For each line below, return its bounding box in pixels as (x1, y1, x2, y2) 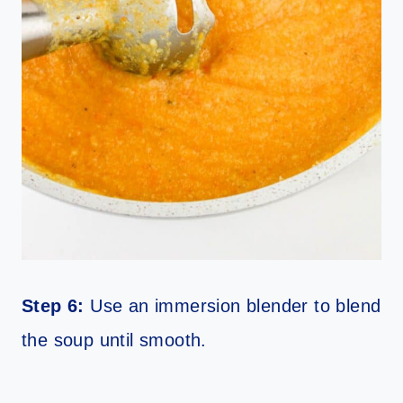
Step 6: (22, 295, 85, 316)
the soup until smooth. (22, 329, 207, 350)
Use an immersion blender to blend (84, 295, 381, 316)
